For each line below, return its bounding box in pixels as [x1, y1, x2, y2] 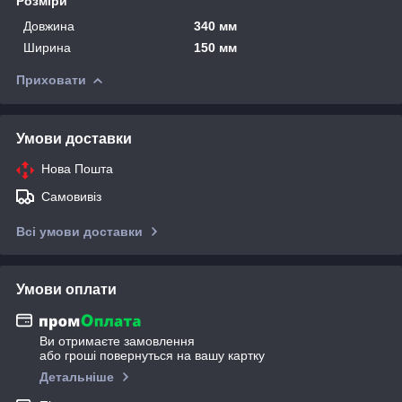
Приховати [16, 72, 86, 87]
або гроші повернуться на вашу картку [39, 348, 265, 363]
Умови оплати [16, 281, 117, 297]
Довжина [23, 18, 74, 33]
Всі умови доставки [16, 223, 143, 239]
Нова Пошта [41, 161, 113, 176]
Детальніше [39, 370, 114, 385]
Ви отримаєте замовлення [39, 334, 195, 349]
